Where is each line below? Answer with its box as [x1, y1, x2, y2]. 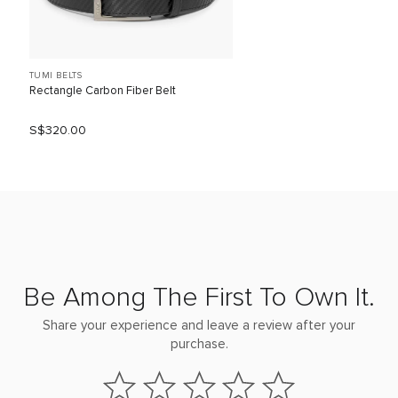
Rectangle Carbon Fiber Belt [29, 84, 176, 97]
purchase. [170, 337, 228, 351]
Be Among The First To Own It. [23, 283, 375, 311]
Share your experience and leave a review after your [43, 318, 355, 332]
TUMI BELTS [29, 70, 82, 80]
